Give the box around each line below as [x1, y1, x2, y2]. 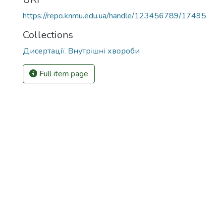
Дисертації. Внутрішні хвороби [23, 46, 140, 56]
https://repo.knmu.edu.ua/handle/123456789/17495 [23, 10, 206, 21]
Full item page [37, 68, 88, 79]
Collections [23, 28, 73, 42]
